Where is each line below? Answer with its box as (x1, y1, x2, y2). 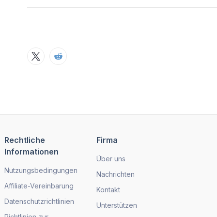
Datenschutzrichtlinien (4, 197, 75, 206)
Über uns (96, 155, 126, 163)
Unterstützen (96, 201, 138, 210)
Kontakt (96, 186, 121, 194)
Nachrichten (96, 170, 135, 179)
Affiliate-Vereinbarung (4, 182, 74, 190)
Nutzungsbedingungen (4, 166, 78, 175)
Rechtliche (4, 135, 46, 145)
